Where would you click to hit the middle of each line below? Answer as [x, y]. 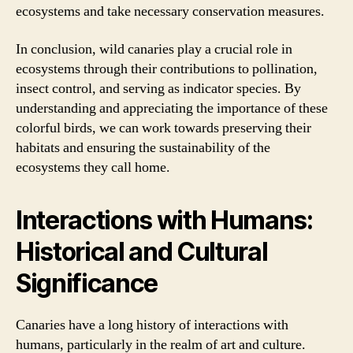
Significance [87, 283]
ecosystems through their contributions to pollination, [167, 69]
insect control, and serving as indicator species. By [158, 88]
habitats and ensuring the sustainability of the [143, 147]
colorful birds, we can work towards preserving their [163, 128]
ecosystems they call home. [93, 167]
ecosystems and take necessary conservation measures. [170, 11]
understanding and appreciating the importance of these [172, 108]
